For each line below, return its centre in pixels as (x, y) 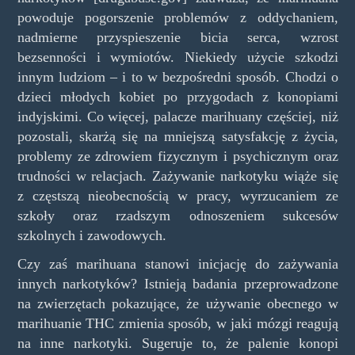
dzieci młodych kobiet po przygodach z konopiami (177, 97)
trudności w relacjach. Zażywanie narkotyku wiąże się (177, 176)
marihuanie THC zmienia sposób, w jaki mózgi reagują (177, 323)
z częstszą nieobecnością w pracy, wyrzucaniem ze (177, 196)
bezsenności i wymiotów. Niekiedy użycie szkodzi (177, 57)
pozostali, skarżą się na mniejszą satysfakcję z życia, (177, 137)
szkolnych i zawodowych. (92, 236)
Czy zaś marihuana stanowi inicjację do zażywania (177, 263)
